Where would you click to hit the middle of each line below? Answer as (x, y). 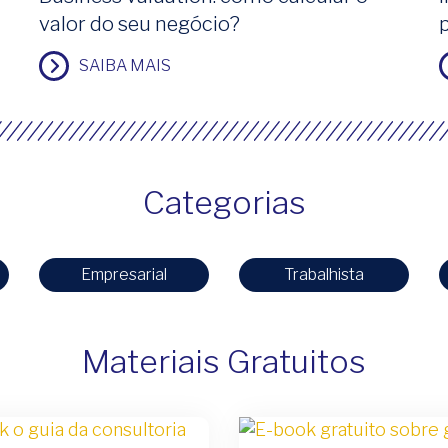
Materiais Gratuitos (224, 361)
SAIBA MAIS (125, 65)
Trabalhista (324, 274)
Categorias (224, 202)
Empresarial (124, 274)
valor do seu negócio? (139, 23)
